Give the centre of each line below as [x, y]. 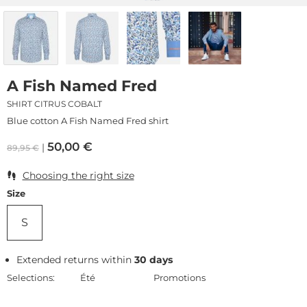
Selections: [31, 277]
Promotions [180, 277]
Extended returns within [76, 259]
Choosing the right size [78, 175]
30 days [154, 259]
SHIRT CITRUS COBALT [54, 103]
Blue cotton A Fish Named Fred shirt [88, 120]
